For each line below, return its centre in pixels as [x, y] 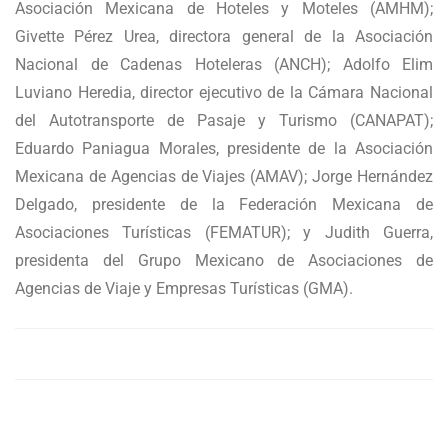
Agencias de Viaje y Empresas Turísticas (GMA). [184, 289]
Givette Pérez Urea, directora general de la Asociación [224, 37]
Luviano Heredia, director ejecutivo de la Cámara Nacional [224, 93]
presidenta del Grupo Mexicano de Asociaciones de [224, 261]
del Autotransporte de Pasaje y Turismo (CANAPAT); [224, 121]
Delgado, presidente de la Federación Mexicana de [224, 205]
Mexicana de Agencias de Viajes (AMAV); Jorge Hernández [224, 177]
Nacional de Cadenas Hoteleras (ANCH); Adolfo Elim [224, 65]
